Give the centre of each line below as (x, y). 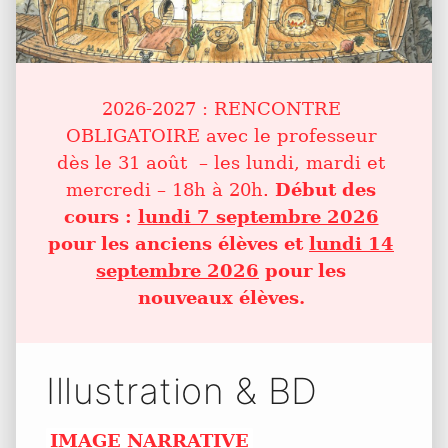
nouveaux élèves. (221, 297)
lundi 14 (351, 243)
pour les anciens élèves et (178, 243)
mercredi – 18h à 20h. (170, 189)
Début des (325, 189)
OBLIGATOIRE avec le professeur (221, 135)
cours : (100, 216)
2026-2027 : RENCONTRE (221, 108)
